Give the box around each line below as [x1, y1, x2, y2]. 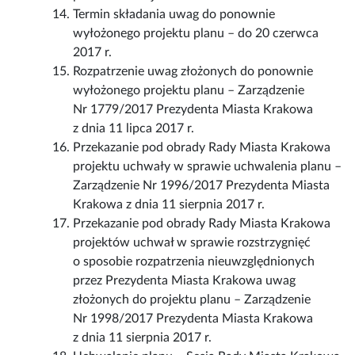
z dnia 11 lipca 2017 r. [73, 122, 195, 136]
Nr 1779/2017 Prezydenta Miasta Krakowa [73, 103, 314, 116]
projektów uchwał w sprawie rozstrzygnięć [73, 236, 311, 250]
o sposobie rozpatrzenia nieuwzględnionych [73, 255, 315, 269]
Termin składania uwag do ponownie [73, 8, 276, 21]
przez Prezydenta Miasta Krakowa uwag [73, 274, 296, 288]
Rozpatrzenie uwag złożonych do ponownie [73, 65, 314, 78]
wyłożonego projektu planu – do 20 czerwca [73, 27, 319, 40]
